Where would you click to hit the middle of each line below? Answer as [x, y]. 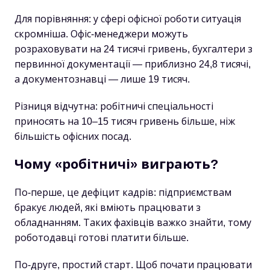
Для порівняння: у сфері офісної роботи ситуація [128, 19]
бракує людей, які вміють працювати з [108, 208]
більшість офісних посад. [73, 137]
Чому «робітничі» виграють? [116, 164]
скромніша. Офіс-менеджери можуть [101, 34]
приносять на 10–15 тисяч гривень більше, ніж [125, 121]
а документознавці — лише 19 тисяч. [102, 79]
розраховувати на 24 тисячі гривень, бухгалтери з [133, 49]
